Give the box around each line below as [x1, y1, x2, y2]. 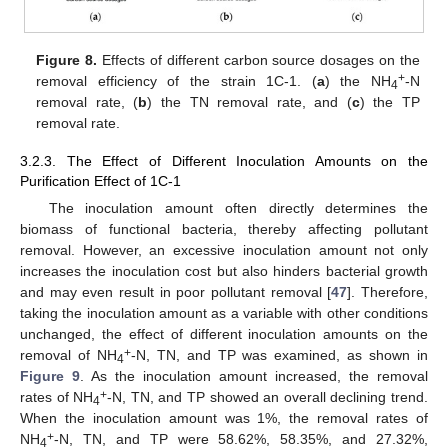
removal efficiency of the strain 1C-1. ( [36, 73, 317, 90]
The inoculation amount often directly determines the [48, 200, 428, 217]
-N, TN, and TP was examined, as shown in [130, 347, 429, 364]
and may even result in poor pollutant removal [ [20, 284, 332, 301]
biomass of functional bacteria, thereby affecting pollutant [20, 221, 428, 238]
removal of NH [20, 347, 117, 364]
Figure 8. [36, 52, 98, 69]
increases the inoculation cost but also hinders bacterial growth [20, 263, 428, 280]
